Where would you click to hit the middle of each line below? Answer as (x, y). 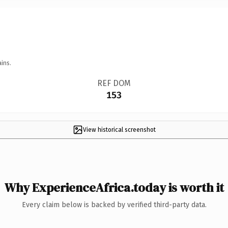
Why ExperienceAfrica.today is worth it (114, 187)
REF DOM (114, 83)
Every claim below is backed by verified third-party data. (114, 205)
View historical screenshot (119, 130)
